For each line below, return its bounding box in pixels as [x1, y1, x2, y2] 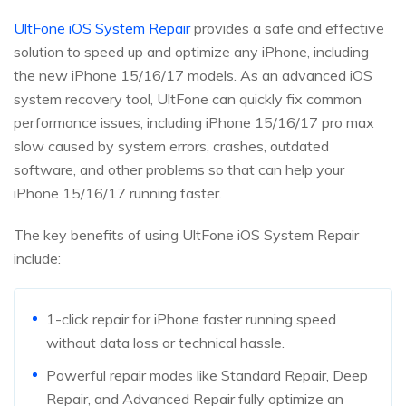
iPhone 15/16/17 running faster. [14, 183, 222, 202]
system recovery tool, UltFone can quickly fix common [14, 89, 362, 108]
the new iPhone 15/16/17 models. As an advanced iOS [14, 65, 372, 84]
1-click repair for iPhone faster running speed [46, 309, 336, 328]
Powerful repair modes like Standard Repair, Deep [46, 365, 368, 384]
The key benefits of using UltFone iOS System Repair [14, 225, 359, 244]
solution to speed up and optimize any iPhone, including [14, 42, 369, 61]
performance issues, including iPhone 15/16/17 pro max [14, 112, 374, 131]
